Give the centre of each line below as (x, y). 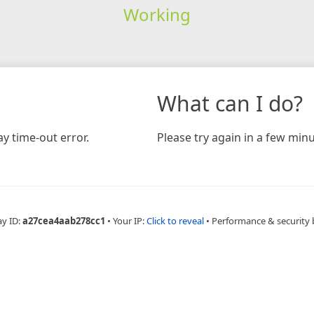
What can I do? (230, 103)
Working (157, 14)
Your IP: (130, 220)
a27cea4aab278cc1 (64, 220)
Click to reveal (175, 220)
